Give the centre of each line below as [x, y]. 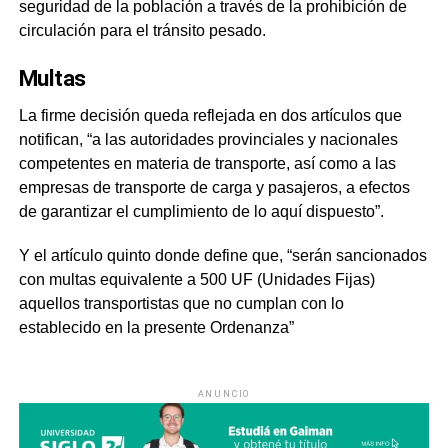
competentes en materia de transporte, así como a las [207, 164]
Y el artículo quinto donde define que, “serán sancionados [222, 256]
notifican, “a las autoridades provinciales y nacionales [208, 140]
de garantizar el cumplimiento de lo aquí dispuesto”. [201, 212]
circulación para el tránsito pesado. [142, 31]
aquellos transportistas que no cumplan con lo [181, 304]
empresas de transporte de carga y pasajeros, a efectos [214, 188]
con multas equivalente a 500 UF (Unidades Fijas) [196, 280]
